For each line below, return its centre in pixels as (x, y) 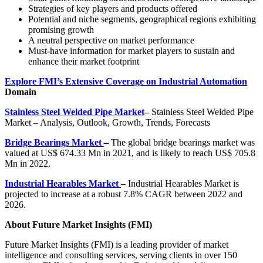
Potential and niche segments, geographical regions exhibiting (142, 19)
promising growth (61, 30)
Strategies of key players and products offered (113, 9)
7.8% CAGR (148, 194)
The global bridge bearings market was (183, 143)
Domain (21, 92)
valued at (23, 153)
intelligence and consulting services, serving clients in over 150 (121, 255)
